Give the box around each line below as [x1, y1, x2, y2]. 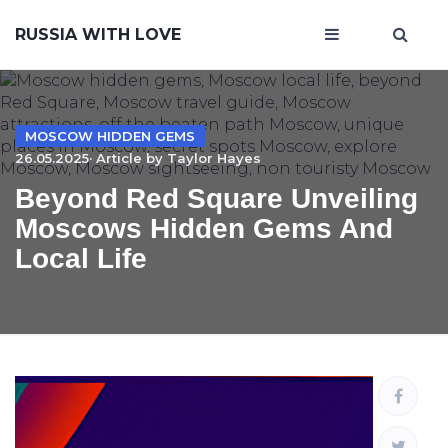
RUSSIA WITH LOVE [15, 25, 181, 44]
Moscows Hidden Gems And [15, 213, 393, 244]
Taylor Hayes [167, 150, 261, 166]
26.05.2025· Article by [15, 150, 167, 166]
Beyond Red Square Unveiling [15, 183, 418, 214]
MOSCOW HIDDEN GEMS [25, 128, 195, 144]
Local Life [15, 243, 147, 274]
